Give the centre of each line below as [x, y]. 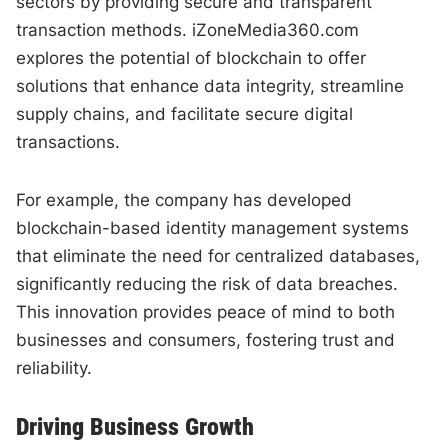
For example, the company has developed [184, 199]
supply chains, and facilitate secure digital [185, 113]
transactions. [68, 141]
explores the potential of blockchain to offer [191, 57]
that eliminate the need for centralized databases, [218, 255]
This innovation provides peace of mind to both [206, 311]
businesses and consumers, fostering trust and [206, 339]
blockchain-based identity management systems [213, 227]
